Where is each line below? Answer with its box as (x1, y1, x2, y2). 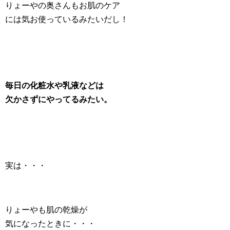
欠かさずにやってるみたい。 (5, 95, 112, 104)
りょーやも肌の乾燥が (5, 205, 87, 215)
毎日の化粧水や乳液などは (5, 81, 104, 90)
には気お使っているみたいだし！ (5, 15, 128, 24)
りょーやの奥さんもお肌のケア (5, 1, 120, 10)
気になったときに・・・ (5, 219, 95, 228)
